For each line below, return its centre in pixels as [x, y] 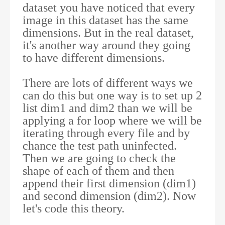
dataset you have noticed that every [109, 8]
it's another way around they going [106, 45]
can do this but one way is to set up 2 [112, 95]
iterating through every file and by [106, 133]
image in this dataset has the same [105, 20]
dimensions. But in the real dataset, [108, 33]
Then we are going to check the [99, 158]
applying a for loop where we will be [112, 121]
